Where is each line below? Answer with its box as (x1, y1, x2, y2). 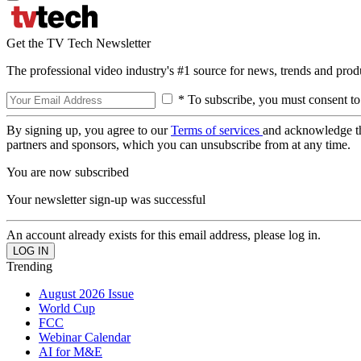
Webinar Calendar (39, 330, 131, 344)
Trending (6, 259, 52, 273)
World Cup (39, 301, 95, 315)
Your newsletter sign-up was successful (6, 193, 205, 206)
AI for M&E (39, 345, 102, 359)
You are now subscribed (6, 165, 129, 179)
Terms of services (171, 123, 263, 137)
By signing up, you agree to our (6, 123, 171, 137)
